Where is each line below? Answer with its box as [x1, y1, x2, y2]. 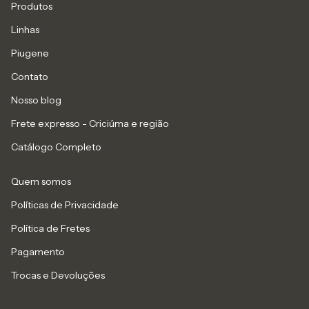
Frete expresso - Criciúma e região [11, 117, 169, 130]
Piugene [11, 47, 49, 60]
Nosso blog [11, 94, 61, 107]
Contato [11, 70, 48, 83]
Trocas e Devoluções [11, 269, 105, 282]
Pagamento [11, 246, 65, 259]
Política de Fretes [11, 222, 90, 235]
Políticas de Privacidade [11, 199, 119, 212]
